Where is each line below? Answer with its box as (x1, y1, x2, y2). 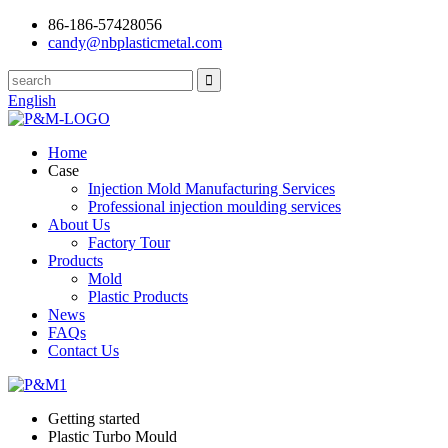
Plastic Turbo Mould (48, 428, 177, 445)
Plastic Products (88, 288, 188, 305)
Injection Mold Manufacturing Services (88, 180, 335, 197)
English (8, 92, 56, 109)
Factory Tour (88, 234, 170, 251)
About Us (48, 216, 110, 233)
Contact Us (48, 342, 119, 359)
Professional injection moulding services (88, 198, 341, 215)
